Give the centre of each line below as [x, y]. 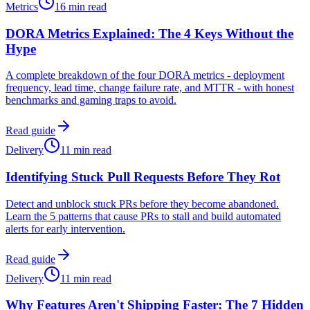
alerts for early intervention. [65, 228]
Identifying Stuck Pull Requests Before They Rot [143, 176]
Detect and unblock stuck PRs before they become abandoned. [142, 203]
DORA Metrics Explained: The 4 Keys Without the [149, 33]
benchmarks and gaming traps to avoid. [91, 100]
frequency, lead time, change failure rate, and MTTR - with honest [150, 88]
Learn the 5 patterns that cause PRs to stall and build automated [143, 216]
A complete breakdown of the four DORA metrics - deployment [145, 75]
